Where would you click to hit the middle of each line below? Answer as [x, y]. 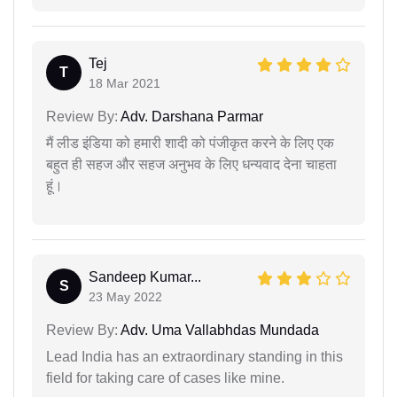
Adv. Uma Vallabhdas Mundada [218, 330]
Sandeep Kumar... [145, 276]
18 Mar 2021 [125, 83]
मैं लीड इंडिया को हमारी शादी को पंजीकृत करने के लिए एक [190, 143]
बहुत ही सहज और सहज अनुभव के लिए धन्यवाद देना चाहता [191, 164]
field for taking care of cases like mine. [165, 378]
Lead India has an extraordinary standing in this [195, 356]
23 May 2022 [125, 296]
